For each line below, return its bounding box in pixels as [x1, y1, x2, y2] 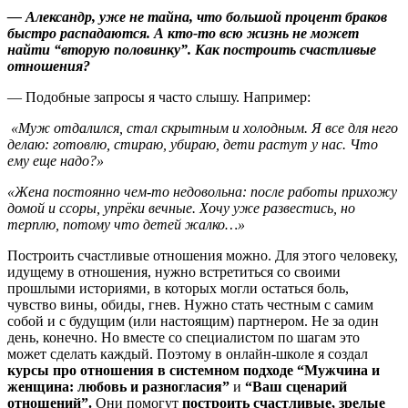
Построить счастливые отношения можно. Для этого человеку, [7, 247, 398, 263]
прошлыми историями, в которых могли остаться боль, [7, 280, 349, 296]
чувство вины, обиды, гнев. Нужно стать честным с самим [7, 296, 373, 312]
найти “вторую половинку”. [7, 41, 195, 57]
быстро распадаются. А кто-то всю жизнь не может [7, 25, 359, 41]
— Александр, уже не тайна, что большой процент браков [7, 8, 387, 25]
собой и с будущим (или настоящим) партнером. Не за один [7, 312, 379, 329]
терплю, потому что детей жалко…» [7, 216, 249, 232]
